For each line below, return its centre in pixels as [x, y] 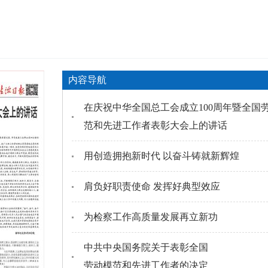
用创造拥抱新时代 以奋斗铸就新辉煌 [162, 156]
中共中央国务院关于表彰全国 [146, 247]
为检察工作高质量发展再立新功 [151, 217]
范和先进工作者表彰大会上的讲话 [156, 125]
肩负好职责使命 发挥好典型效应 [152, 186]
